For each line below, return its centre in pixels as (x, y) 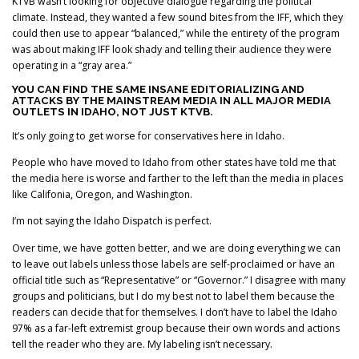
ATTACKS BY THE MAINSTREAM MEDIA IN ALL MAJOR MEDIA (171, 101)
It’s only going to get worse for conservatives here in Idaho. (148, 136)
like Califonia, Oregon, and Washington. (102, 195)
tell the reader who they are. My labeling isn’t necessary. (143, 344)
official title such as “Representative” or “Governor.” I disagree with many (179, 280)
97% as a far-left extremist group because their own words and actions (176, 328)
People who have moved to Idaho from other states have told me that (174, 163)
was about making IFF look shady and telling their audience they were (172, 49)
